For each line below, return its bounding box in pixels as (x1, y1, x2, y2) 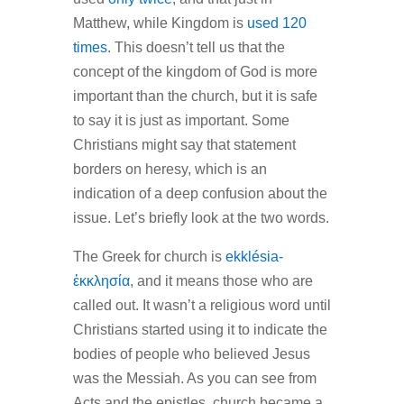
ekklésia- (225, 248, 283, 264)
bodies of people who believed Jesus (72, 345, 310, 362)
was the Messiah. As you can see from (72, 370, 317, 386)
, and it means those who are (129, 272, 313, 289)
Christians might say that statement (72, 136, 296, 152)
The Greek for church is (72, 248, 225, 264)
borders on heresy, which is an (72, 161, 267, 177)
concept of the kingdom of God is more (72, 63, 317, 79)
